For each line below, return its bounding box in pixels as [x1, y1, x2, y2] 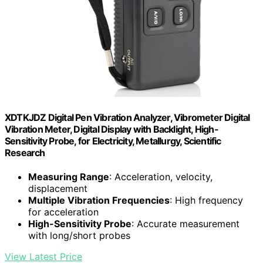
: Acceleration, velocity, [109, 171, 213, 183]
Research [5, 147, 45, 159]
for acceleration [28, 206, 99, 218]
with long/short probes [28, 230, 130, 242]
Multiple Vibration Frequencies [28, 194, 170, 207]
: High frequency [170, 194, 243, 207]
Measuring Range [28, 171, 109, 183]
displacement [28, 183, 87, 195]
